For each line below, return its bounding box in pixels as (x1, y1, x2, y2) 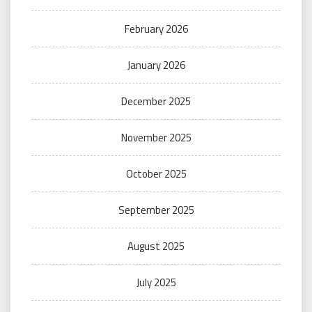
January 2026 (127, 57, 185, 73)
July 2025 (136, 274, 176, 290)
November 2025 (120, 130, 192, 146)
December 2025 (121, 93, 191, 109)
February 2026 (124, 21, 188, 37)
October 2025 (125, 166, 187, 182)
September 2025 (118, 202, 194, 218)
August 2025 (127, 238, 185, 254)
